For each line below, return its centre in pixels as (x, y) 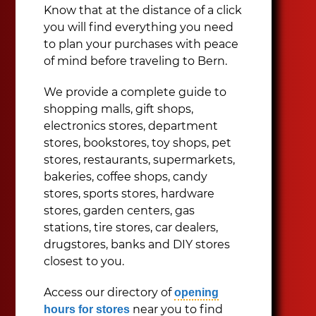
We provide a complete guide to (135, 92)
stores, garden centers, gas (120, 211)
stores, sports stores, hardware (129, 194)
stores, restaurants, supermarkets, (140, 160)
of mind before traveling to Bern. (136, 61)
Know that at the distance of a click (143, 10)
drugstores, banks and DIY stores (137, 244)
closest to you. (84, 261)
